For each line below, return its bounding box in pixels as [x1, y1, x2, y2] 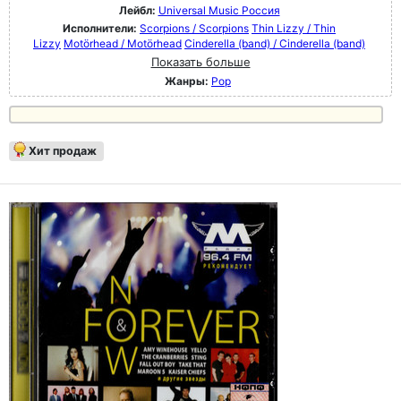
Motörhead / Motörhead [64, 36, 182, 50]
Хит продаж [29, 143, 97, 158]
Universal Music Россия [158, 3, 280, 17]
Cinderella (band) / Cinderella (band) [184, 36, 365, 50]
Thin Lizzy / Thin [252, 21, 336, 35]
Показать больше [150, 54, 251, 69]
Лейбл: [118, 3, 156, 17]
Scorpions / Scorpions [140, 21, 249, 35]
